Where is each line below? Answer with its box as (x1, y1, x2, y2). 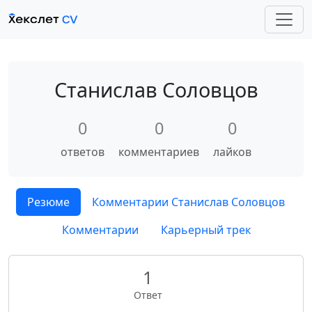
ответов (61, 144, 104, 159)
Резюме (27, 194, 70, 210)
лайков (213, 144, 251, 159)
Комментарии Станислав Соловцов (92, 194, 285, 210)
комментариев (118, 144, 199, 159)
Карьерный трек (160, 222, 251, 237)
